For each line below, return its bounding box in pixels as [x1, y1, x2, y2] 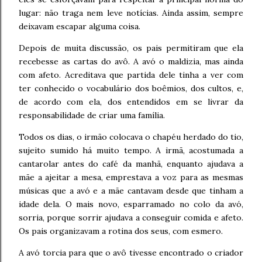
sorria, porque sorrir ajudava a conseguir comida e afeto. [19, 212, 243, 223]
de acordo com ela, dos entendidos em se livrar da [19, 96, 243, 107]
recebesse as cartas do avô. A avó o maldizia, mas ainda [19, 56, 243, 67]
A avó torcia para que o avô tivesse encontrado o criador [19, 247, 243, 258]
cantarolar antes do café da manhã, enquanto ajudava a [19, 158, 243, 169]
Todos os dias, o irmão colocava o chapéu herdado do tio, [19, 132, 243, 142]
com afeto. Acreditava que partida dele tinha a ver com [19, 70, 243, 80]
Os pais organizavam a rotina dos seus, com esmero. [19, 226, 223, 236]
